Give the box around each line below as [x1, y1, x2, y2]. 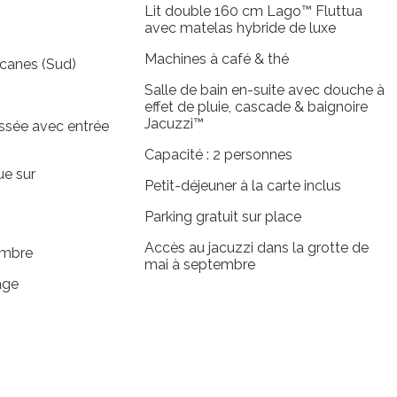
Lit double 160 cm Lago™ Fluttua [144, 2, 362, 19]
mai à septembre [144, 255, 255, 273]
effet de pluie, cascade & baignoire [144, 97, 368, 115]
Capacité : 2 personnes [144, 145, 292, 163]
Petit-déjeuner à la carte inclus [144, 176, 341, 194]
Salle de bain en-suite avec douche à [144, 81, 385, 98]
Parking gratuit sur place [144, 207, 301, 225]
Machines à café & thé [144, 50, 289, 67]
